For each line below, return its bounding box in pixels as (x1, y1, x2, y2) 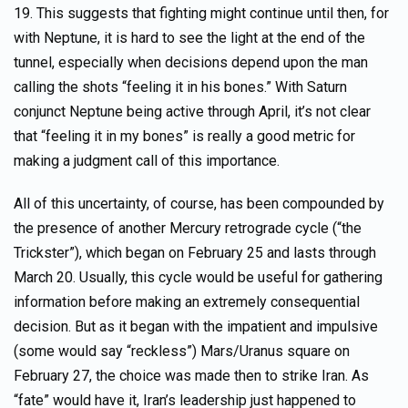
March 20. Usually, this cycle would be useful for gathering (14, 269, 382, 286)
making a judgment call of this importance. (14, 152, 280, 169)
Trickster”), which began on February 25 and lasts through (14, 244, 376, 261)
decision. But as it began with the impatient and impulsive (14, 318, 378, 335)
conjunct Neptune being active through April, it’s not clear (14, 103, 371, 120)
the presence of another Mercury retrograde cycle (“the (14, 219, 362, 237)
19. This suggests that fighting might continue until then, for (14, 5, 389, 22)
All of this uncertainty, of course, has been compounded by (14, 195, 384, 212)
